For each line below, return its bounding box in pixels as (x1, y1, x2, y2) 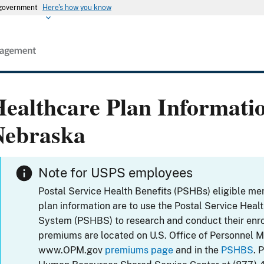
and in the (173, 245, 222, 256)
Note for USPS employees (38, 165, 193, 181)
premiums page (105, 245, 174, 256)
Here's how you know (42, 4, 111, 12)
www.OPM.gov (38, 245, 105, 256)
